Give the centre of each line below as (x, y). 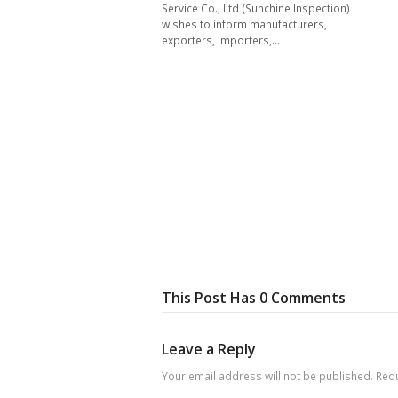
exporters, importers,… (221, 41)
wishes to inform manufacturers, (244, 25)
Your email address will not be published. (267, 376)
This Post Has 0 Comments (254, 297)
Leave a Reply (209, 349)
